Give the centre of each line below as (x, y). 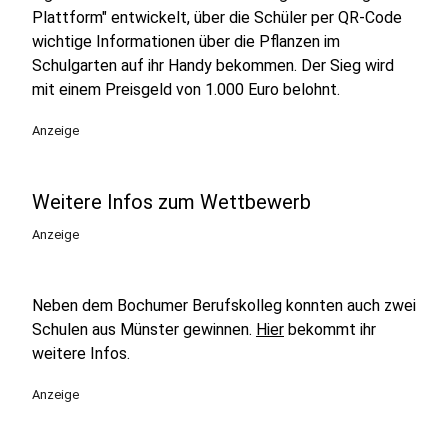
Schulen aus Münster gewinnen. (144, 329)
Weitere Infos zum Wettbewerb (171, 202)
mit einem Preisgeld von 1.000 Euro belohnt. (186, 89)
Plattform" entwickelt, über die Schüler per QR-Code (217, 17)
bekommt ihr (330, 329)
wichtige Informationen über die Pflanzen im (186, 41)
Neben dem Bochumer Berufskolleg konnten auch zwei (224, 305)
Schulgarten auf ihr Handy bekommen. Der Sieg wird (213, 65)
